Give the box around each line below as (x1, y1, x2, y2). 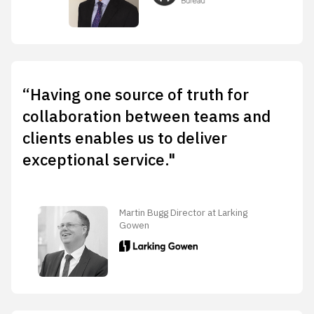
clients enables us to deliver (22, 128, 227, 149)
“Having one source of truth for (22, 84, 249, 105)
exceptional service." (22, 149, 175, 170)
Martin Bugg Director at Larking (119, 206, 248, 219)
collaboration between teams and (22, 106, 271, 127)
